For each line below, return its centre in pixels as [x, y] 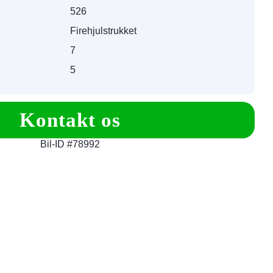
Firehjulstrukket [103, 31]
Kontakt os [70, 120]
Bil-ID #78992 [70, 144]
